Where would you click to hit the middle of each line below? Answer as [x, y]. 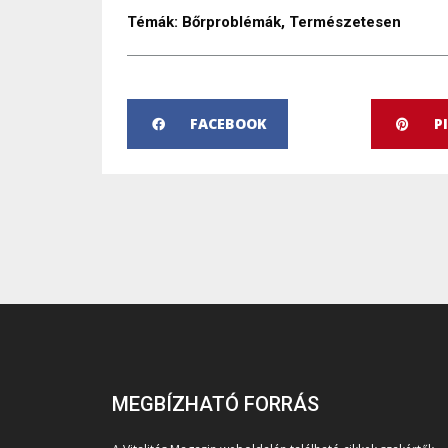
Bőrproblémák [231, 22]
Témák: [152, 22]
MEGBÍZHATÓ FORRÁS [215, 404]
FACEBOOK [228, 124]
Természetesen [345, 22]
